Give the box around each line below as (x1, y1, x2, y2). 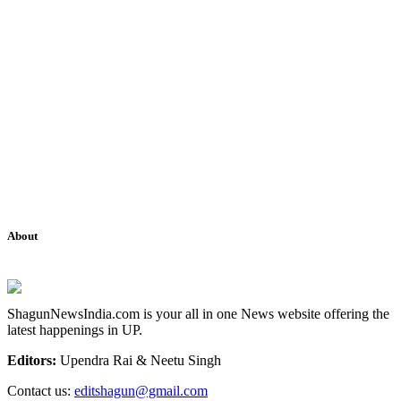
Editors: (7, 352, 56, 368)
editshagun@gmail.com (74, 382, 208, 398)
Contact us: (7, 382, 74, 398)
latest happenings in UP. (7, 321, 142, 337)
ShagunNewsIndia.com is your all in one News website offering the (7, 305, 389, 321)
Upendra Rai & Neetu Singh (56, 352, 221, 368)
